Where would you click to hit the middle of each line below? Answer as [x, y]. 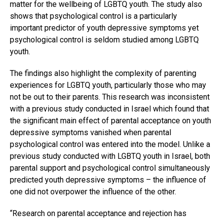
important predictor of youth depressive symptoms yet [104, 28]
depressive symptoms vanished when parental [91, 133]
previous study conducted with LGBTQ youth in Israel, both [110, 156]
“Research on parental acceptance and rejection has [98, 214]
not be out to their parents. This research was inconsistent [110, 97]
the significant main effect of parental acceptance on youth [110, 121]
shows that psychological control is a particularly [93, 16]
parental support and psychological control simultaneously [110, 168]
